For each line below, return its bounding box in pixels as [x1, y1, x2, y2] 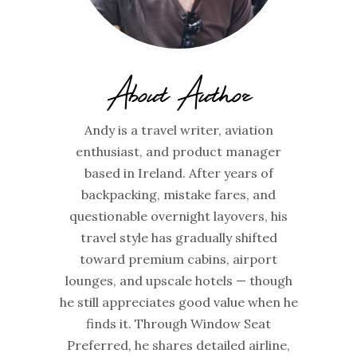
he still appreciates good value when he [59, 294, 298, 311]
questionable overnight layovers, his [69, 208, 288, 225]
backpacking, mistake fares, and [81, 186, 276, 203]
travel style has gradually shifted [80, 229, 277, 246]
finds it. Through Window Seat [86, 316, 271, 332]
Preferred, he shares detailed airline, [67, 337, 290, 354]
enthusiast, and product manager [76, 143, 281, 160]
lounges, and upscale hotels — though [65, 273, 292, 289]
